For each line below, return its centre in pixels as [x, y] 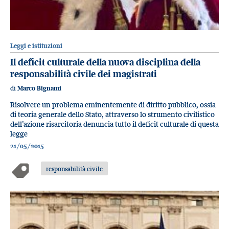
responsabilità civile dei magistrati [84, 74]
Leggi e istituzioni [36, 45]
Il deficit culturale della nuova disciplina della [105, 62]
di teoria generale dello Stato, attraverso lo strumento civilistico [112, 114]
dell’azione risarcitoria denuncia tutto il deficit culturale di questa [114, 124]
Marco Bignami [39, 88]
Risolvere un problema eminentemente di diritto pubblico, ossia [113, 105]
